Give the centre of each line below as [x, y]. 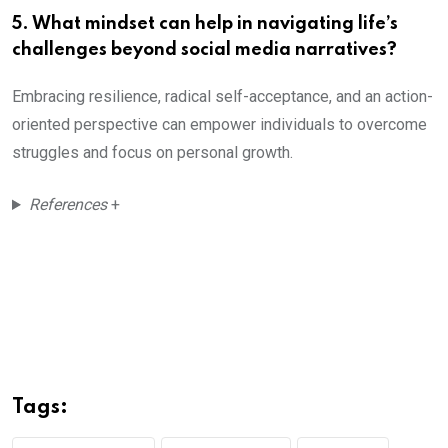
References [69, 205]
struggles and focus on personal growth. [152, 153]
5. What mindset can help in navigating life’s [205, 24]
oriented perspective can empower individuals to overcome [219, 125]
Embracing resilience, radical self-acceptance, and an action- [222, 97]
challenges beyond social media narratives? [204, 50]
